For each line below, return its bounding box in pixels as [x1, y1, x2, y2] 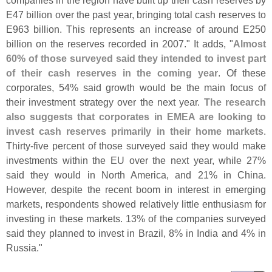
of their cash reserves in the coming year [6, 67, 219, 79]
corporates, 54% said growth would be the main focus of [6, 82, 266, 93]
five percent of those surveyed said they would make [33, 140, 266, 152]
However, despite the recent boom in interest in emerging [6, 184, 266, 195]
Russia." [6, 242, 42, 254]
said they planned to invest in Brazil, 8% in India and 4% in [6, 228, 266, 239]
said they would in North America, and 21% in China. [6, 169, 266, 181]
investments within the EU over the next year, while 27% [6, 155, 266, 166]
